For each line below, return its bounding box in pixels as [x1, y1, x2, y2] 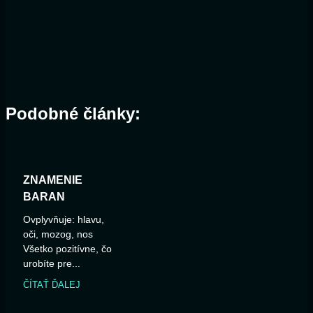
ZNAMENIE [23, 173, 82, 186]
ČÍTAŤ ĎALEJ [23, 279, 80, 290]
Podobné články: [6, 103, 140, 123]
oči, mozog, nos [23, 228, 93, 240]
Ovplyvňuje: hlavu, [23, 213, 104, 225]
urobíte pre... [23, 257, 80, 269]
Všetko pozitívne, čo [23, 242, 112, 254]
